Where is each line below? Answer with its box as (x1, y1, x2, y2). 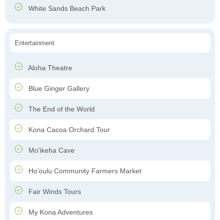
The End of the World (27, 105, 95, 113)
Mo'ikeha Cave (27, 146, 75, 155)
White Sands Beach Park (27, 4, 106, 13)
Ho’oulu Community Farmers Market (27, 167, 141, 175)
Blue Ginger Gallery (27, 84, 89, 93)
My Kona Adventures (27, 208, 93, 217)
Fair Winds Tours (27, 188, 81, 196)
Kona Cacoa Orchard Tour (27, 126, 110, 134)
